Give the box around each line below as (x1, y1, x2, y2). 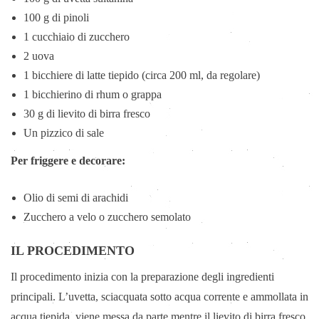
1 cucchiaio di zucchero (23, 30, 130, 43)
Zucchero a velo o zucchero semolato (23, 211, 191, 224)
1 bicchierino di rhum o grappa (23, 88, 162, 100)
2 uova (23, 49, 54, 62)
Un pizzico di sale (23, 126, 104, 139)
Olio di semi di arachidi (23, 192, 128, 204)
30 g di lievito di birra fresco (23, 107, 150, 120)
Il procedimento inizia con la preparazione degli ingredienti (11, 270, 274, 283)
